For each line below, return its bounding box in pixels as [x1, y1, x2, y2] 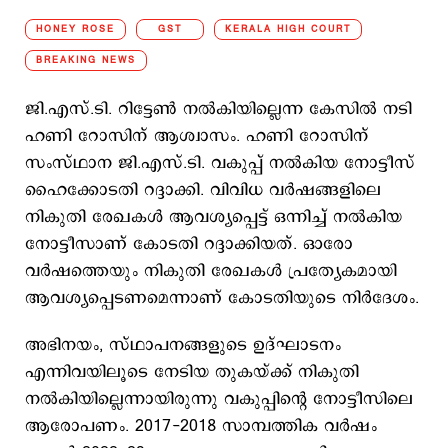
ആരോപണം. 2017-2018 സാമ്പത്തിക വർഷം [25, 414, 377, 438]
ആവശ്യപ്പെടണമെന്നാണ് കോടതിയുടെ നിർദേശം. [25, 286, 419, 310]
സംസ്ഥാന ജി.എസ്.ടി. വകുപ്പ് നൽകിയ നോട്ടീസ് [25, 151, 415, 175]
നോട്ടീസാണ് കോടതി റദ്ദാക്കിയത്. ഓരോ [25, 232, 353, 256]
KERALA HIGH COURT [225, 22, 351, 36]
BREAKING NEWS [36, 53, 136, 67]
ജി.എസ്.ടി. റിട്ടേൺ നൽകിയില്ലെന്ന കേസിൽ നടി [25, 97, 412, 121]
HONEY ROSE [36, 22, 115, 36]
